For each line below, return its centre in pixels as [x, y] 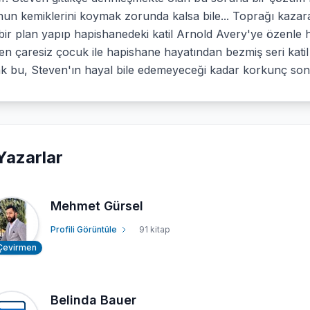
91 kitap [155, 229]
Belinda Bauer [93, 300]
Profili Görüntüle [84, 229]
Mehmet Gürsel [97, 206]
